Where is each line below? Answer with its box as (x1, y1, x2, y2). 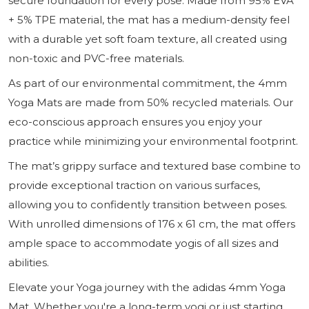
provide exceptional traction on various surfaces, (8, 178, 260, 192)
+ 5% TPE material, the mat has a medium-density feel (8, 12, 290, 26)
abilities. (8, 255, 49, 269)
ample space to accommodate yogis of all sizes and (8, 236, 279, 250)
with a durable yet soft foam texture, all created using (8, 32, 287, 46)
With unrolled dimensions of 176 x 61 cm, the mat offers (8, 217, 295, 230)
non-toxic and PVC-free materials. (8, 51, 184, 65)
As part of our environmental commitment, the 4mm (8, 76, 287, 90)
